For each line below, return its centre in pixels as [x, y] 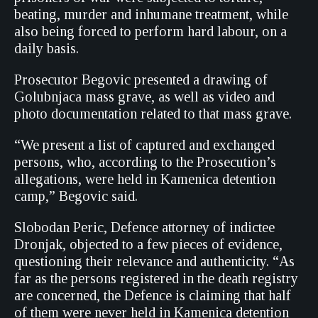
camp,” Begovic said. [76, 196]
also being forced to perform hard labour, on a [150, 31]
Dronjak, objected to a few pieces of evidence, [148, 244]
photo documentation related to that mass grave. [153, 114]
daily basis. [46, 48]
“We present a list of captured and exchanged [144, 145]
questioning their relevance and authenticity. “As [154, 261]
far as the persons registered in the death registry [156, 278]
